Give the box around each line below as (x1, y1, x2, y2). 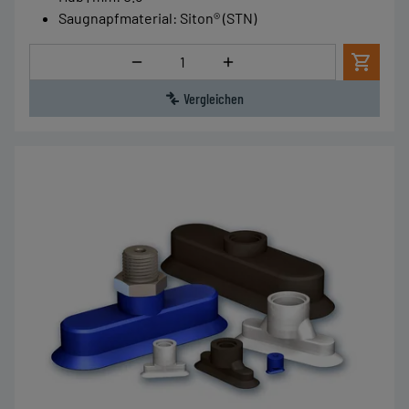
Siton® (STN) (180, 9, 257, 26)
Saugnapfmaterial (58, 9, 173, 26)
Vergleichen (184, 89, 244, 107)
